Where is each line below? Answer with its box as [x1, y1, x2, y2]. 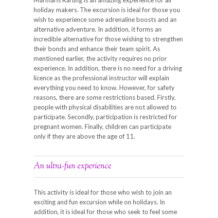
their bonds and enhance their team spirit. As [34, 44, 160, 53]
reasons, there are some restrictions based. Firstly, [34, 93, 176, 101]
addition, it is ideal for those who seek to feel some [34, 207, 177, 216]
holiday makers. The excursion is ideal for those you [34, 5, 180, 14]
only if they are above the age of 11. [34, 132, 135, 140]
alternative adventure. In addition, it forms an [34, 25, 162, 33]
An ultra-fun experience [34, 160, 111, 172]
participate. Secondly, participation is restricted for [34, 112, 177, 121]
